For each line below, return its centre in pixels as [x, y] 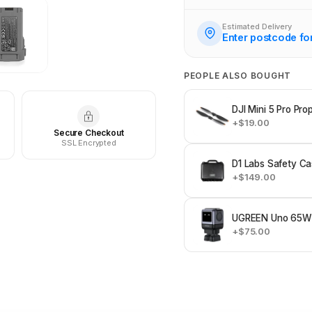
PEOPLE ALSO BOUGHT [237, 75]
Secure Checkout [89, 132]
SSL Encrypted [88, 142]
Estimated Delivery [257, 27]
